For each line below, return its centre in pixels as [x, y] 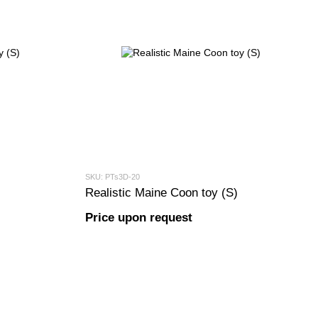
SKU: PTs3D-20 [112, 177]
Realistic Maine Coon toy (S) [161, 193]
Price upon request [138, 218]
